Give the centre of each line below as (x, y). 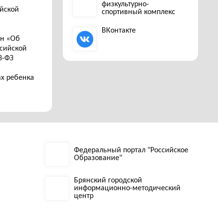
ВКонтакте (119, 31)
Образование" (98, 158)
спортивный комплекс (138, 12)
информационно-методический (127, 188)
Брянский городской (108, 181)
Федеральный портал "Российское (131, 150)
